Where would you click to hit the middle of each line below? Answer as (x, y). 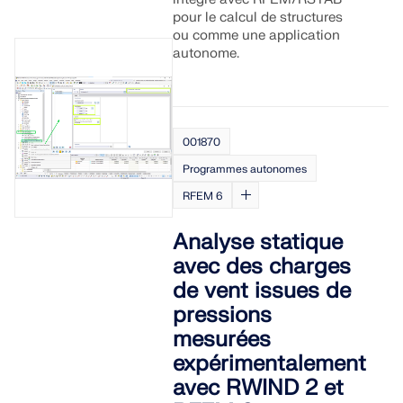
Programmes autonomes (245, 169)
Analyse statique (258, 242)
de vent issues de (262, 291)
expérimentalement (270, 364)
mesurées (222, 340)
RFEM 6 (203, 196)
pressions (223, 315)
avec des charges (262, 267)
